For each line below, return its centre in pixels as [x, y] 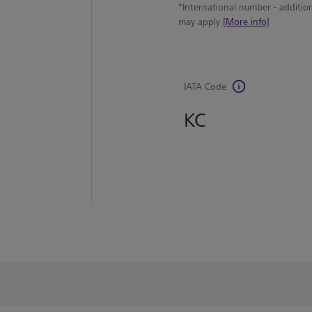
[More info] [246, 22]
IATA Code [205, 87]
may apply [200, 22]
